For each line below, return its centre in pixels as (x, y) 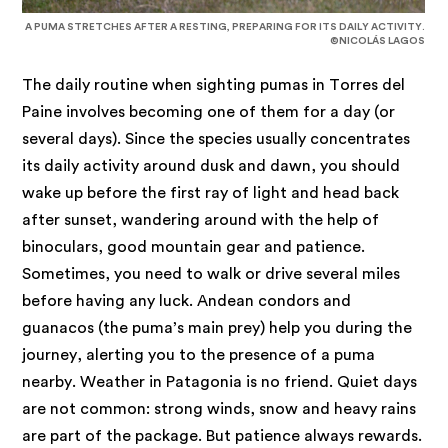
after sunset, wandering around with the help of (201, 219)
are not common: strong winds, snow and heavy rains (219, 408)
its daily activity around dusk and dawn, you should (211, 165)
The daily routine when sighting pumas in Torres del (214, 84)
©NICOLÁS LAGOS (378, 40)
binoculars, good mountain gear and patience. (194, 246)
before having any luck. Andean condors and (187, 300)
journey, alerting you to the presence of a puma (199, 354)
